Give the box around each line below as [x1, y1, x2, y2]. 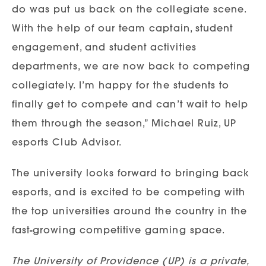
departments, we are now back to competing [12, 59, 251, 72]
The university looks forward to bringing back [12, 166, 250, 179]
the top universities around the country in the [12, 204, 248, 217]
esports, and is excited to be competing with [12, 185, 246, 198]
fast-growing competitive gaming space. [12, 223, 225, 236]
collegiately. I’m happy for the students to [12, 78, 230, 91]
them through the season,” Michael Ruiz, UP [12, 116, 237, 129]
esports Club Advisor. [12, 135, 122, 148]
